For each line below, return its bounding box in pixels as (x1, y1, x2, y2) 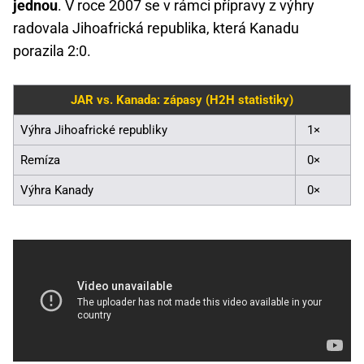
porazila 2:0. (13, 41, 91, 59)
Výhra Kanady (20, 182, 93, 197)
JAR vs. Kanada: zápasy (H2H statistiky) (71, 92, 293, 107)
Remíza (20, 152, 60, 167)
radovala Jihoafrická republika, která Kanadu (13, 19, 299, 37)
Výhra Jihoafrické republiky (20, 122, 167, 137)
